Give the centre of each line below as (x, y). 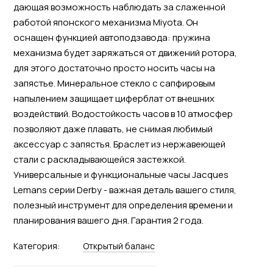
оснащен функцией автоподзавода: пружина (112, 37)
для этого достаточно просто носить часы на (114, 68)
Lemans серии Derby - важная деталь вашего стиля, (125, 190)
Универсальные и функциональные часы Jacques (121, 174)
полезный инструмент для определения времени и (123, 205)
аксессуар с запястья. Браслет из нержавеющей (119, 144)
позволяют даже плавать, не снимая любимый (113, 129)
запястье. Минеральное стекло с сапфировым (114, 83)
